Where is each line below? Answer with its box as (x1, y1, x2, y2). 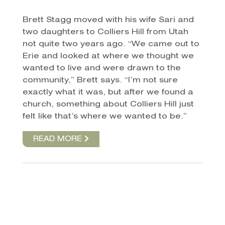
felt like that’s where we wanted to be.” (22, 113, 187, 121)
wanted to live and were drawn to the (22, 64, 181, 72)
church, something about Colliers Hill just (22, 100, 194, 108)
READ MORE (33, 136, 84, 143)
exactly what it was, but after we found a (22, 88, 193, 96)
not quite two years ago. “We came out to (22, 40, 199, 48)
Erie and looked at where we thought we (22, 52, 194, 60)
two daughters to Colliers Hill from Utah (22, 28, 188, 36)
